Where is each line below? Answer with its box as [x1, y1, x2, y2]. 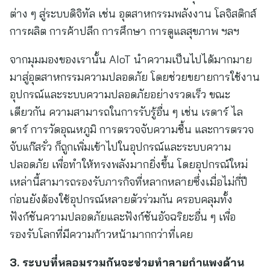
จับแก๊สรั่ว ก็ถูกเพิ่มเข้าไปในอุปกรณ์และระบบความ [10, 140, 231, 154]
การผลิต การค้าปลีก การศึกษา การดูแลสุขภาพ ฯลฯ [10, 24, 239, 38]
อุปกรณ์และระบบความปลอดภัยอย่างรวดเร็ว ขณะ [10, 87, 230, 101]
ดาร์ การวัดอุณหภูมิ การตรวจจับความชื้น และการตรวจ [10, 122, 254, 136]
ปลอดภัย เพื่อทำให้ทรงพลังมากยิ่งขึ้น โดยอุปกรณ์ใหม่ [10, 157, 248, 171]
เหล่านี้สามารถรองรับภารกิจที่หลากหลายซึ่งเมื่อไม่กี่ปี [10, 175, 248, 189]
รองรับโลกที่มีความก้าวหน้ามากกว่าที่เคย [10, 227, 193, 241]
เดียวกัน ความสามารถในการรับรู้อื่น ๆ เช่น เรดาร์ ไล [10, 105, 243, 119]
